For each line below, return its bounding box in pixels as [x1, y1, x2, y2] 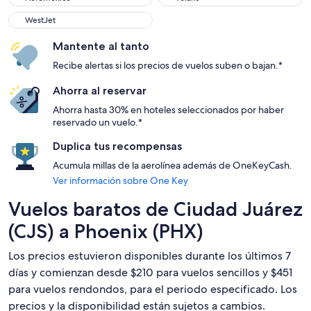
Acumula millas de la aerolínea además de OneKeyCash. [53, 159, 292, 171]
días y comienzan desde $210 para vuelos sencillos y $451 [8, 265, 292, 280]
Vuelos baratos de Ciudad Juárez [8, 197, 303, 221]
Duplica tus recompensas [53, 140, 182, 153]
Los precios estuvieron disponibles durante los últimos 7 [8, 249, 291, 263]
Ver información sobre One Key [53, 174, 188, 187]
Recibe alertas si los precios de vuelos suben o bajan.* [53, 59, 283, 72]
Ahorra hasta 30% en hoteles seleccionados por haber [53, 103, 284, 116]
